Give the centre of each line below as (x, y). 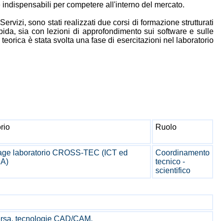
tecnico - (170, 162)
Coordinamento (183, 153)
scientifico (173, 170)
